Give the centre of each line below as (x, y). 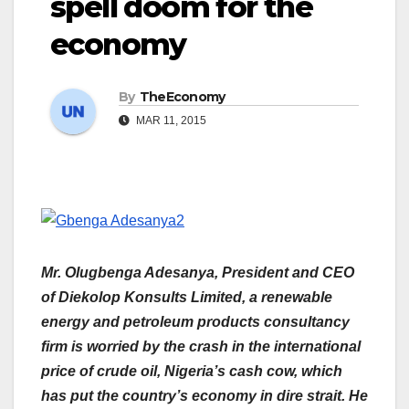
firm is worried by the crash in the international (201, 347)
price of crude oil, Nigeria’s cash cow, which (192, 372)
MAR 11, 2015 (170, 120)
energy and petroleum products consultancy (195, 322)
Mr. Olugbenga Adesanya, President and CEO (198, 273)
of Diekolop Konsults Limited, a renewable (187, 298)
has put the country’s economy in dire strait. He (204, 396)
